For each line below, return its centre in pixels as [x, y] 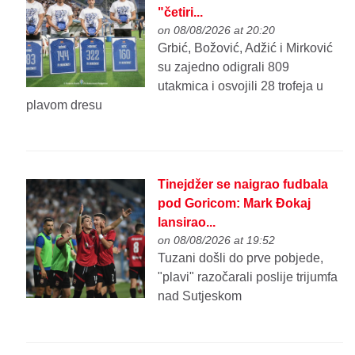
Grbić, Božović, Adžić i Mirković [246, 48]
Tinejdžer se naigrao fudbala [243, 185]
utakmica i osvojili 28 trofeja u [241, 86]
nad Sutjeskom [200, 296]
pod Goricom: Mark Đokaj [235, 204]
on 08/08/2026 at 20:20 [217, 30]
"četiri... [181, 12]
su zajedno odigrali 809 [224, 67]
